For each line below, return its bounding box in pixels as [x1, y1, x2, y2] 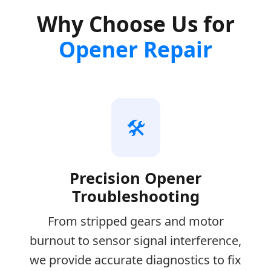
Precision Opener [69, 168, 202, 189]
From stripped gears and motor [47, 213, 224, 230]
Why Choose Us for [36, 9, 235, 39]
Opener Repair [59, 34, 212, 64]
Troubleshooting [71, 186, 200, 207]
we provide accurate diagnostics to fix [30, 252, 241, 269]
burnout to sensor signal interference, [30, 232, 241, 249]
